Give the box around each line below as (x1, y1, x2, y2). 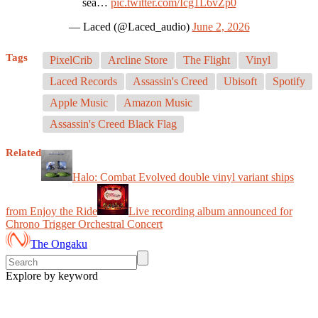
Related (6, 146, 41, 158)
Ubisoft (224, 75, 257, 87)
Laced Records (50, 75, 117, 87)
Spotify (273, 75, 305, 87)
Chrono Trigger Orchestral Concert (6, 217, 163, 230)
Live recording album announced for (128, 204, 292, 217)
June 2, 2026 (192, 20, 250, 33)
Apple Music (50, 96, 108, 109)
